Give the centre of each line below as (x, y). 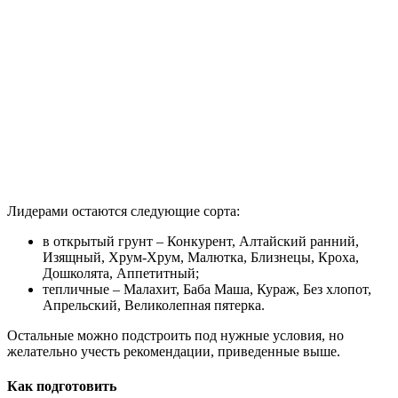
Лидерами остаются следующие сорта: (123, 211)
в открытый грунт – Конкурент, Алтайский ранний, (201, 241)
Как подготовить (62, 386)
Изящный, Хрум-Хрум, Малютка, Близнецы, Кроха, (201, 257)
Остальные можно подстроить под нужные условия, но (175, 335)
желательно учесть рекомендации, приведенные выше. (174, 351)
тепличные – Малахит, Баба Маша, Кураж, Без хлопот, (207, 289)
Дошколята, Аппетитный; (121, 273)
